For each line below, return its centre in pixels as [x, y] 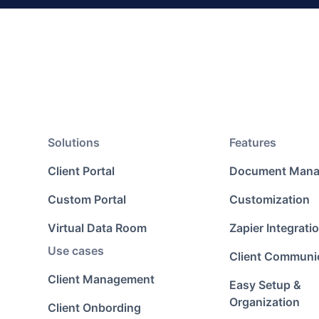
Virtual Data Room [98, 228]
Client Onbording [95, 308]
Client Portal [82, 171]
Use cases [76, 251]
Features [252, 142]
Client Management [101, 279]
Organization [264, 302]
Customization [269, 199]
